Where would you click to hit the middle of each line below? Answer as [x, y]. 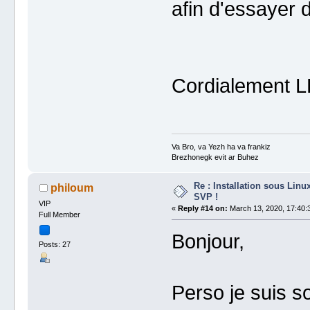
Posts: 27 [55, 244]
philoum [72, 188]
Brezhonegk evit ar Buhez [215, 157]
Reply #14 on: [202, 209]
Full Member [60, 215]
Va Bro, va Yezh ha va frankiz [221, 147]
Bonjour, [208, 241]
